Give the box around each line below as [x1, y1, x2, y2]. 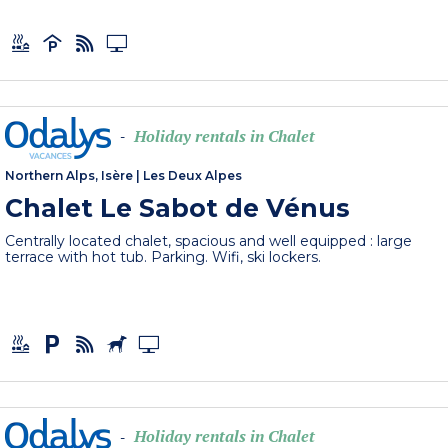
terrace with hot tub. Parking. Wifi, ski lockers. [5, 248, 322, 267]
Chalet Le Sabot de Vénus [5, 193, 351, 224]
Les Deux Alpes [143, 168, 243, 184]
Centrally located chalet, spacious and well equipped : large [5, 232, 413, 251]
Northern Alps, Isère [5, 168, 134, 184]
